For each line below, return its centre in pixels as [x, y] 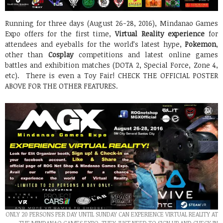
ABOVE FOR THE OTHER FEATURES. [61, 86]
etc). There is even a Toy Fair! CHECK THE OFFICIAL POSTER [111, 76]
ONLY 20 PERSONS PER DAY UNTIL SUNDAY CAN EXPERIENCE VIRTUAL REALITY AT [112, 214]
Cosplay [61, 55]
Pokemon [200, 44]
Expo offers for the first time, [60, 34]
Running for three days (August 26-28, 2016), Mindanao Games [111, 23]
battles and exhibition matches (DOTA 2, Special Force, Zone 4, [111, 65]
